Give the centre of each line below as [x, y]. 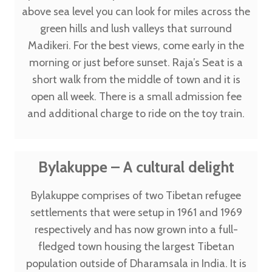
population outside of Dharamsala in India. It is [136, 263]
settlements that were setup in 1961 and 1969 [136, 212]
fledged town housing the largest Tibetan [136, 246]
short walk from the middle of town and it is [136, 80]
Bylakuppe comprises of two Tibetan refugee [136, 195]
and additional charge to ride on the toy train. [136, 114]
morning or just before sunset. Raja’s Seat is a [136, 63]
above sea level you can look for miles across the [136, 12]
